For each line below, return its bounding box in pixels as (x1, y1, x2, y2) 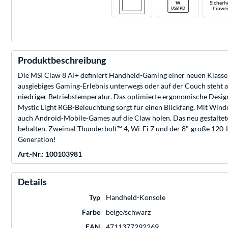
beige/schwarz (106, 207, 151, 216)
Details (18, 176, 47, 187)
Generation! (18, 134, 56, 144)
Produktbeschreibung (18, 54, 106, 66)
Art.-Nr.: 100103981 (18, 149, 82, 158)
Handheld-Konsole (106, 192, 165, 202)
